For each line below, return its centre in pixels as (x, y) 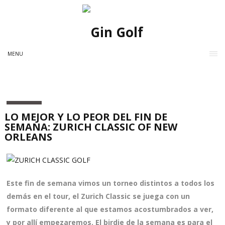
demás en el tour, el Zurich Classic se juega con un (98, 196)
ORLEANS (29, 137)
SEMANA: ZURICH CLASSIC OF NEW (91, 127)
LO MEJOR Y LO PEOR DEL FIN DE (86, 117)
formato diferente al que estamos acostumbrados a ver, (110, 209)
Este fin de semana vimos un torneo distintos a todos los (111, 183)
